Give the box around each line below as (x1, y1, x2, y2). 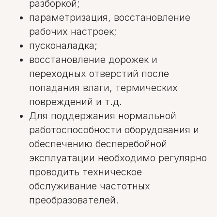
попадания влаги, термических (29, 82, 178, 93)
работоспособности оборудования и (29, 124, 199, 136)
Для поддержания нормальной (29, 110, 176, 122)
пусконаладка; (29, 40, 97, 51)
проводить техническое (29, 166, 142, 178)
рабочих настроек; (29, 26, 117, 37)
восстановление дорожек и (29, 54, 157, 65)
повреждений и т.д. (29, 96, 122, 108)
